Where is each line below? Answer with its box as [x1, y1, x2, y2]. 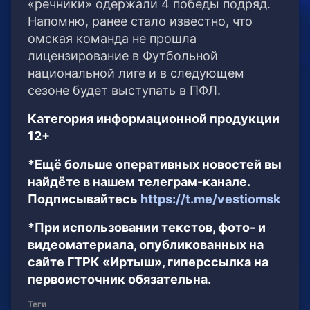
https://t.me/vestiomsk [140, 192, 280, 207]
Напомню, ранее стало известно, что [28, 14, 253, 29]
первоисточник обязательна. [28, 272, 211, 287]
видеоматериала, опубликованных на [28, 237, 264, 253]
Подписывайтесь [28, 192, 140, 207]
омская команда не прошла [28, 31, 197, 46]
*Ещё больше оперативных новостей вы [28, 157, 282, 172]
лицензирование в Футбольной [28, 48, 218, 64]
